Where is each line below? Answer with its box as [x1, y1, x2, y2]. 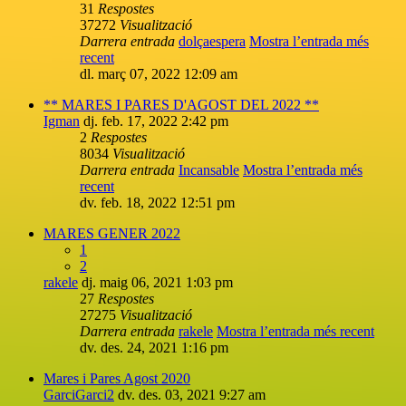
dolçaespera [179, 33, 246, 49]
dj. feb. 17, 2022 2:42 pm [83, 112, 228, 129]
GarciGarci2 [43, 386, 114, 402]
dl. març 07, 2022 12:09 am [80, 65, 237, 82]
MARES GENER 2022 [43, 225, 180, 241]
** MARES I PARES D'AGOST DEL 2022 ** [43, 96, 319, 112]
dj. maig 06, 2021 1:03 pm [82, 274, 233, 290]
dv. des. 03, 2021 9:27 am [118, 386, 266, 402]
